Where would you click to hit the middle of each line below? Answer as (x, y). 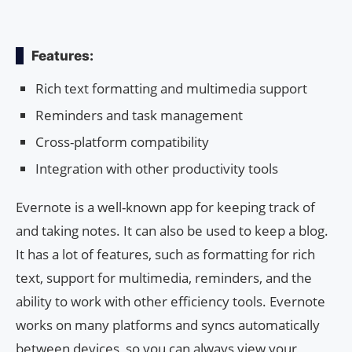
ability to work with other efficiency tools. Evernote (170, 301)
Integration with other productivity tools (157, 168)
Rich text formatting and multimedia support (171, 88)
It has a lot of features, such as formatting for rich (165, 254)
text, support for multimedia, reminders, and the (164, 277)
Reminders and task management (139, 115)
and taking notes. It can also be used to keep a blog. (172, 230)
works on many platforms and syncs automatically (168, 324)
